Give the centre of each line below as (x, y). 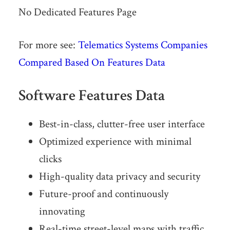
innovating (62, 212)
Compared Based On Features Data (92, 63)
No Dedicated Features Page (77, 12)
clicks (50, 159)
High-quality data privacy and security (119, 177)
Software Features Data (91, 96)
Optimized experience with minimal (115, 142)
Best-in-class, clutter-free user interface (122, 124)
